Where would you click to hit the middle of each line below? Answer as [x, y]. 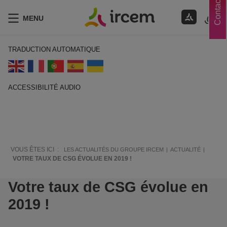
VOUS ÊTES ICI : [35, 149]
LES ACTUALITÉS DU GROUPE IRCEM [114, 149]
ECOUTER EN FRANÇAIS [47, 101]
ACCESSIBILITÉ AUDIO [44, 87]
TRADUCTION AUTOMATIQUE [54, 49]
